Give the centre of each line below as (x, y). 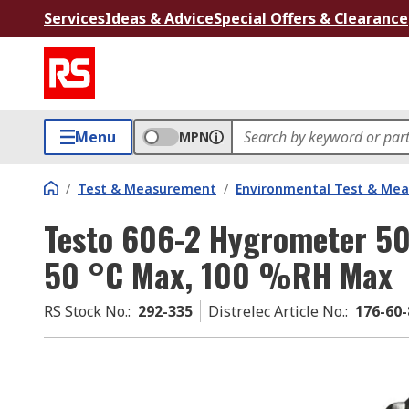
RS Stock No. (86, 311)
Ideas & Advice (159, 18)
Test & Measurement (147, 189)
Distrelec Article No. (277, 311)
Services (74, 18)
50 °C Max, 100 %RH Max (218, 274)
